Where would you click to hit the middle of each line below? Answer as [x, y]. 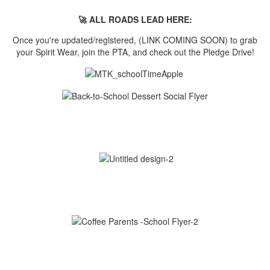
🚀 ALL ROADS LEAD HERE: [135, 20]
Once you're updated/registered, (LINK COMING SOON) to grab [135, 40]
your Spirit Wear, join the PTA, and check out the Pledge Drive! [135, 52]
